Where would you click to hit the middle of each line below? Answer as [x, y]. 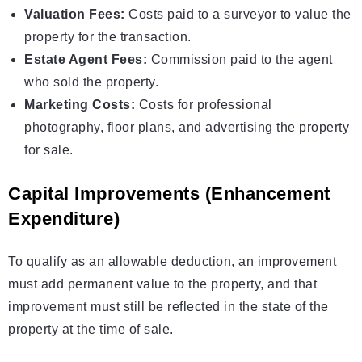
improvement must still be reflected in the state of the [168, 307]
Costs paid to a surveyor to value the [238, 15]
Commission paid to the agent [240, 60]
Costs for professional [204, 105]
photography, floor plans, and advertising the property [187, 128]
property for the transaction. [108, 37]
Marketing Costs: [80, 105]
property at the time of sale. [91, 330]
